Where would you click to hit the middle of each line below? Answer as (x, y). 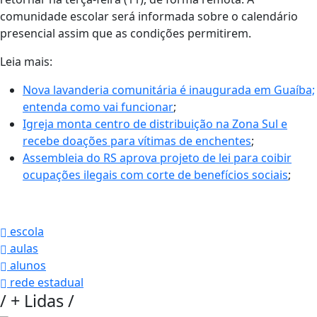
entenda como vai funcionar (98, 107)
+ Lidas (37, 301)
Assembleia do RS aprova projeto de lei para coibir (157, 158)
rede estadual (45, 283)
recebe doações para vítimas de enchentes (137, 141)
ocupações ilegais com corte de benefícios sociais (155, 175)
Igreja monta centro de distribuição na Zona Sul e (155, 124)
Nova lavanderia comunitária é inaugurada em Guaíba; (169, 90)
